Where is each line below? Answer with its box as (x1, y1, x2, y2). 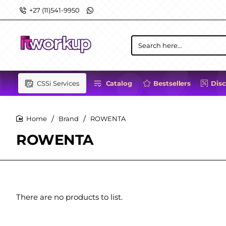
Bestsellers (153, 79, 191, 87)
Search (132, 44, 154, 53)
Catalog (105, 79, 132, 87)
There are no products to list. (16, 192, 123, 202)
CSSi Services (37, 79, 79, 87)
